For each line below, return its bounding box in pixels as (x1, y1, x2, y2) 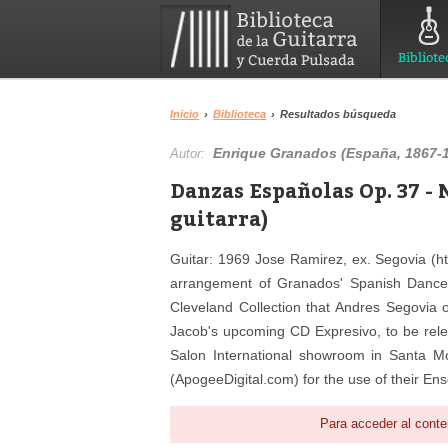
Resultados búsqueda (280, 108, 397, 120)
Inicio (170, 108, 200, 120)
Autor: (170, 146, 214, 161)
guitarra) (170, 204, 269, 231)
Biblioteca (213, 108, 267, 120)
